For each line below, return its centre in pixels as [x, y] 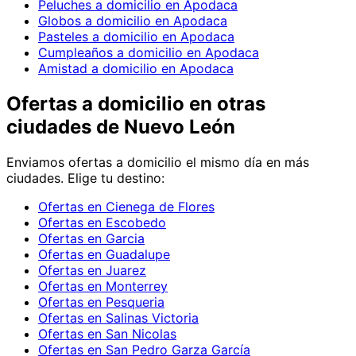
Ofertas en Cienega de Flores [126, 207]
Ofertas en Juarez [92, 271]
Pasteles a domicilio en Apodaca [136, 37]
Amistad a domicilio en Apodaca [136, 69]
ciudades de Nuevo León [121, 127]
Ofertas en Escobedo [102, 223]
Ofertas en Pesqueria [101, 302]
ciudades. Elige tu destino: [85, 178]
